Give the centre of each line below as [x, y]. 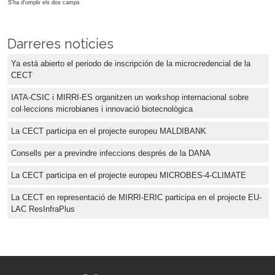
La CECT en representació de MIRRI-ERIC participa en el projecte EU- [136, 198]
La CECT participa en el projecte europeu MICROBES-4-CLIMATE [129, 176]
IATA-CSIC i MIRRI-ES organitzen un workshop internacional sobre [130, 98]
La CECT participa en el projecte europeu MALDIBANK [109, 131]
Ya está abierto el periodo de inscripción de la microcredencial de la [131, 64]
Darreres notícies [60, 44]
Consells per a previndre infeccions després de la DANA [111, 153]
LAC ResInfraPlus [43, 209]
